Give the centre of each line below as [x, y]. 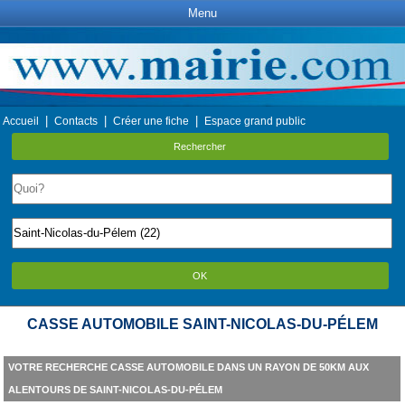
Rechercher [200, 146]
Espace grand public [255, 121]
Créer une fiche [151, 121]
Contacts [76, 121]
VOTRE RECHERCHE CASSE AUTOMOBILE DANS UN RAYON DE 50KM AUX [188, 367]
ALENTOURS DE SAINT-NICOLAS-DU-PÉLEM [115, 390]
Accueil [21, 121]
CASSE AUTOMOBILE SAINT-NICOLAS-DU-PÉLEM [202, 324]
